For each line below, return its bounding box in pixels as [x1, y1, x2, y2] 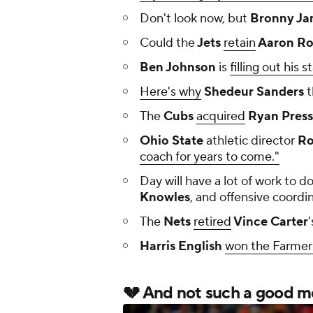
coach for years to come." [140, 149, 279, 166]
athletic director [203, 133, 298, 150]
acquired [196, 108, 245, 125]
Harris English [140, 238, 222, 255]
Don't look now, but [140, 10, 247, 27]
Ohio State [140, 133, 203, 150]
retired [194, 214, 231, 231]
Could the [140, 35, 195, 52]
